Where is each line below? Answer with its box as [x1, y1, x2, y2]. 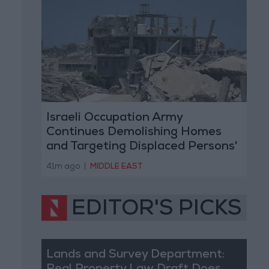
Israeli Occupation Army [46, 112, 183, 125]
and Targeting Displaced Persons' [46, 141, 237, 154]
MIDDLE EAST [90, 163, 143, 171]
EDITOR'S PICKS [71, 199, 241, 221]
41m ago [46, 163, 82, 171]
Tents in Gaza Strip [46, 156, 156, 168]
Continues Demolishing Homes [46, 127, 222, 139]
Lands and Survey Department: [46, 249, 225, 261]
